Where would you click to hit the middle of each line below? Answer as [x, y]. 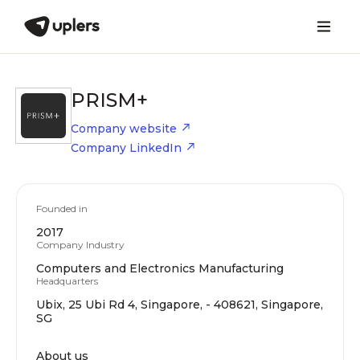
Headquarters [67, 281]
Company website [124, 129]
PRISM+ [109, 100]
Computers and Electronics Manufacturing [160, 268]
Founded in [62, 209]
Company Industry [80, 245]
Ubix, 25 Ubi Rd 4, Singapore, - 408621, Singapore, [180, 305]
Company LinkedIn [126, 148]
